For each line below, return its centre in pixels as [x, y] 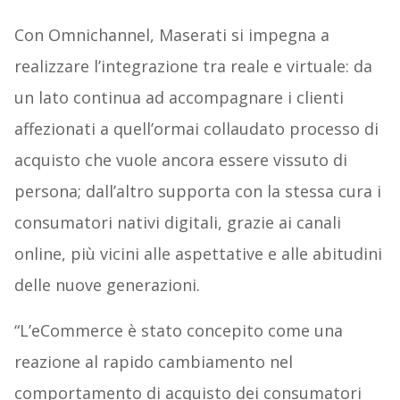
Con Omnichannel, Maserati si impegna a [171, 34]
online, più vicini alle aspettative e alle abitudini [198, 253]
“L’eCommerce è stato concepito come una [178, 330]
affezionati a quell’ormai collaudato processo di [196, 128]
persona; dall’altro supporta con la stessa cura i [197, 191]
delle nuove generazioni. [107, 284]
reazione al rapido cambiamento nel [153, 361]
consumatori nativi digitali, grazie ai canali [177, 222]
